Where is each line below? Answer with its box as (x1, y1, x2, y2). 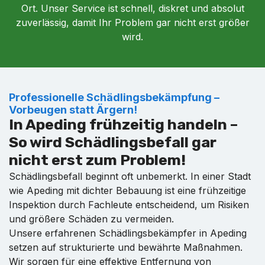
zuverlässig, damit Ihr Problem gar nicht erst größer (15, 16, 250, 28)
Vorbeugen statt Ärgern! (9, 103, 137, 116)
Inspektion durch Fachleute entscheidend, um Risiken (9, 198, 249, 211)
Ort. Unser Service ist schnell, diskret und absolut (21, 2, 244, 14)
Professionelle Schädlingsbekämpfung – (9, 91, 219, 104)
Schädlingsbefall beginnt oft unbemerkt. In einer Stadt (9, 170, 251, 182)
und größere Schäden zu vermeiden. (9, 212, 174, 225)
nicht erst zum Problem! (9, 151, 186, 169)
